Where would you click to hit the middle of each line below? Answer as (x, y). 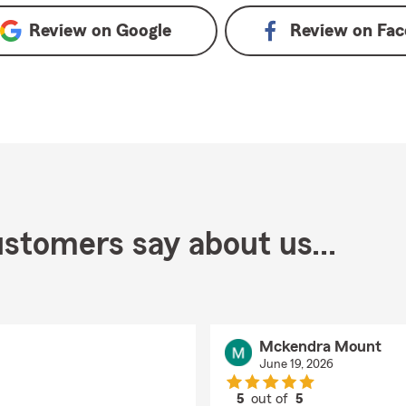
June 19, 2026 (296, 364)
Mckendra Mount (320, 346)
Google (143, 31)
